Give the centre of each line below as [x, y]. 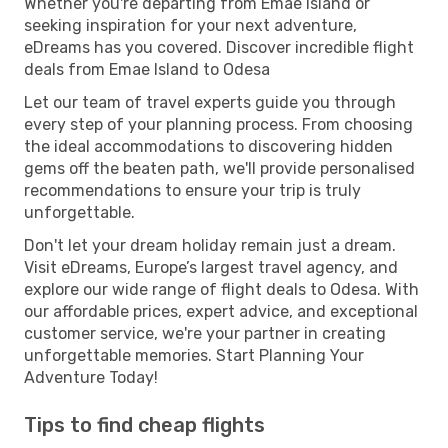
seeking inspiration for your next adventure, [190, 25]
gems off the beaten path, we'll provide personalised [219, 168]
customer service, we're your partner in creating [205, 333]
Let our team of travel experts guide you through [210, 102]
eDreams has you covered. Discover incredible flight [219, 47]
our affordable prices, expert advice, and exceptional [221, 311]
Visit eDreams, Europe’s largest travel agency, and [211, 267]
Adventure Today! [91, 377]
